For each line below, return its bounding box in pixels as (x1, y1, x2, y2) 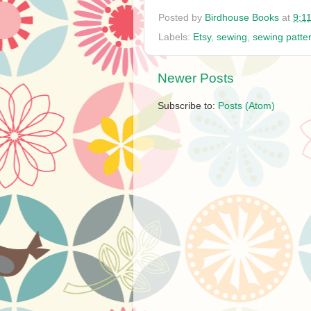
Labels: (158, 31, 193, 42)
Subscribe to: (158, 101, 218, 112)
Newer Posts (158, 70, 234, 85)
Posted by (158, 12, 205, 23)
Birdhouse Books (205, 12, 279, 23)
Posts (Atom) (218, 101, 275, 112)
